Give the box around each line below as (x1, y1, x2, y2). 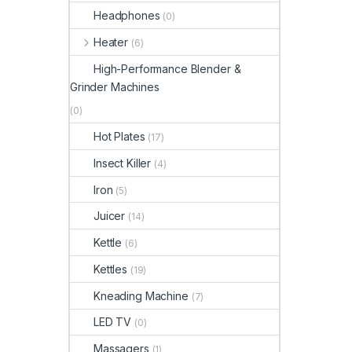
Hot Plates (93, 129, 145, 143)
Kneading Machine (93, 288, 189, 302)
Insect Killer (93, 156, 152, 170)
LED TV (93, 315, 132, 329)
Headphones (93, 9, 160, 23)
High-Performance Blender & (93, 61, 241, 75)
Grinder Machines (70, 79, 159, 93)
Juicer (93, 209, 126, 223)
